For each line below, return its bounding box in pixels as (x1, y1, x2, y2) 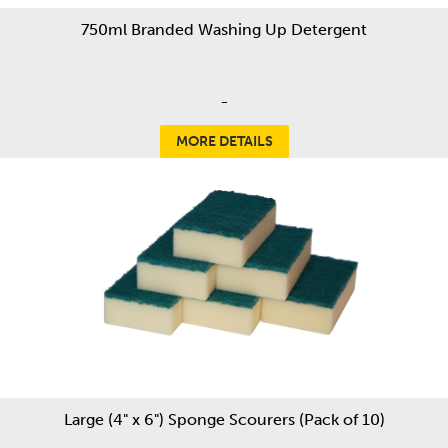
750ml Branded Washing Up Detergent (81, 20, 367, 39)
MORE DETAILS (175, 133, 273, 150)
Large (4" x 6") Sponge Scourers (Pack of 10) (63, 410, 385, 429)
